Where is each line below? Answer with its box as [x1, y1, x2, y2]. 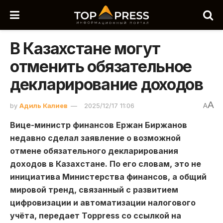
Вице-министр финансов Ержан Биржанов [10, 119, 187, 130]
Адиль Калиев [19, 101, 68, 110]
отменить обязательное [10, 57, 192, 76]
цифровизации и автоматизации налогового [10, 197, 196, 208]
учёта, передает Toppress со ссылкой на [10, 210, 181, 221]
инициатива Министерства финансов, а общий [10, 171, 207, 182]
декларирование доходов [10, 75, 203, 94]
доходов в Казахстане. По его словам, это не [10, 158, 201, 169]
